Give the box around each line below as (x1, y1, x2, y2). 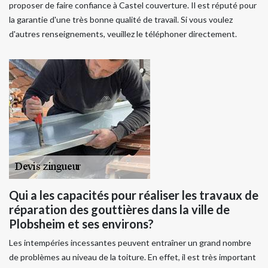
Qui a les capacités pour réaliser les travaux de (9, 187, 258, 202)
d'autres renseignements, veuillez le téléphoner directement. (9, 28, 237, 39)
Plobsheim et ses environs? (9, 216, 154, 231)
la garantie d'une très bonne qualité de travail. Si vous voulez (9, 14, 233, 25)
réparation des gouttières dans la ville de (9, 202, 230, 217)
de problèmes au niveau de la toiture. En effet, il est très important (9, 251, 256, 262)
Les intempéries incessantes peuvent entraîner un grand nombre (9, 237, 251, 248)
